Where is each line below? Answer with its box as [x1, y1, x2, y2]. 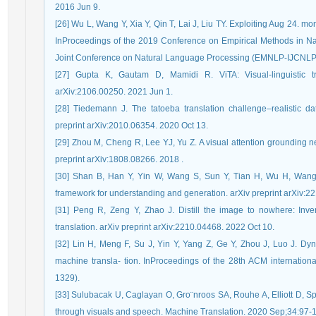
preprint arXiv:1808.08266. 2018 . [55, 154, 183, 164]
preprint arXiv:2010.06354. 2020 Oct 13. [55, 121, 208, 130]
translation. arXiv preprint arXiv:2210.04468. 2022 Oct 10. [55, 222, 274, 232]
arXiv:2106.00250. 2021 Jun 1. [55, 87, 173, 97]
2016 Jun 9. [55, 2, 100, 12]
